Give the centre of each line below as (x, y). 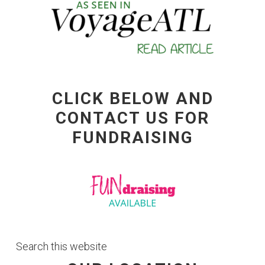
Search (31, 245)
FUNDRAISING (132, 137)
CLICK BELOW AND (132, 98)
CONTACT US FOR (132, 118)
